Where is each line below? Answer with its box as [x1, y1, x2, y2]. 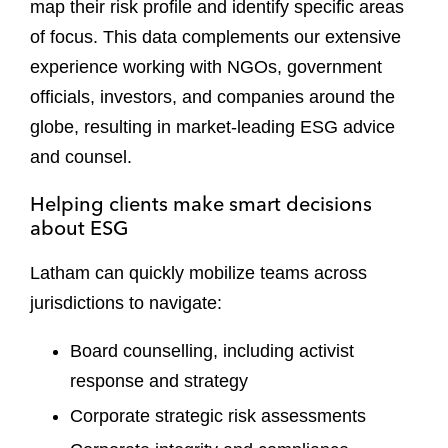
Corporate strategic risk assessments [70, 405, 371, 426]
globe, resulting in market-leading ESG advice [30, 117, 395, 137]
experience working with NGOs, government [30, 57, 382, 77]
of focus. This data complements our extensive [30, 27, 401, 47]
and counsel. [30, 147, 132, 167]
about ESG [30, 215, 134, 240]
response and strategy [70, 371, 248, 391]
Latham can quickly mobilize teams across [30, 263, 367, 283]
